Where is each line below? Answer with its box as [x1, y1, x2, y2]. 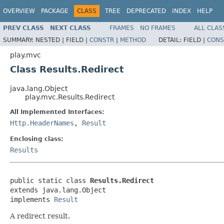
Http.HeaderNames [10, 118, 74, 127]
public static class [10, 176, 90, 184]
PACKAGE [41, 7, 68, 14]
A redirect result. [10, 211, 70, 220]
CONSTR [89, 36, 114, 43]
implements [10, 195, 54, 203]
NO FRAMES [140, 24, 175, 31]
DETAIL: [158, 36, 183, 43]
